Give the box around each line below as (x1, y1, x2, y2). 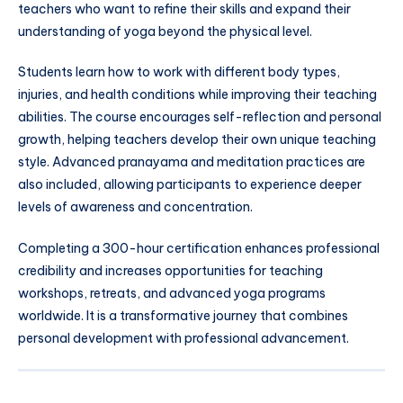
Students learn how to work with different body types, (18, 64, 340, 81)
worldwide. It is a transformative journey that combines (18, 308, 348, 325)
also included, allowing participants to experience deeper (18, 176, 362, 193)
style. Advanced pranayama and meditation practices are (18, 154, 365, 171)
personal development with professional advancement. (18, 330, 349, 347)
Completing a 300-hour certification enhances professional (18, 240, 380, 257)
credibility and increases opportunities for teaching (18, 263, 323, 280)
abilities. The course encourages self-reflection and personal (18, 109, 381, 126)
